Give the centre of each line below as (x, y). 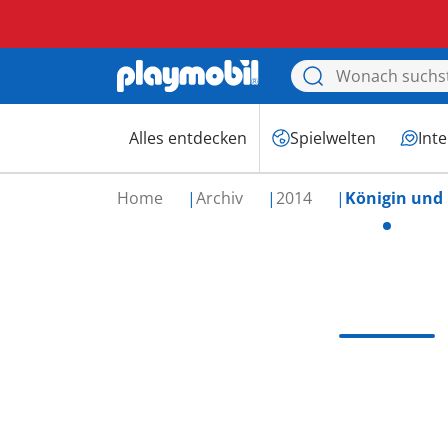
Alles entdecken (188, 138)
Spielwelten (333, 138)
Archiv (221, 198)
